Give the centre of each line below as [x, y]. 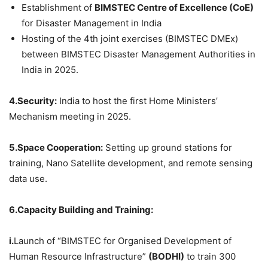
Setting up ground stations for [167, 148]
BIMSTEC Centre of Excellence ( [164, 8]
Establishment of [58, 8]
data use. [28, 179]
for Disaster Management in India [92, 23]
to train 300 [210, 257]
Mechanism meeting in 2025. [70, 117]
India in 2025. [50, 70]
